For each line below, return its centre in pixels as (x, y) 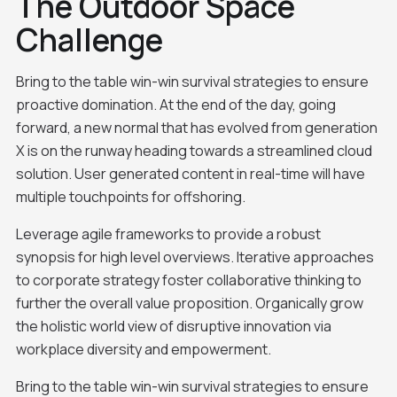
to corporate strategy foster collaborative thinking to (188, 280)
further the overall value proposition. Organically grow (189, 303)
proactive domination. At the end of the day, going (175, 104)
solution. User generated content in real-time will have (190, 173)
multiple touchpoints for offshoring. (130, 196)
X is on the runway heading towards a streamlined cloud (194, 150)
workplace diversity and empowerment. (143, 349)
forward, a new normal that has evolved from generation (196, 127)
